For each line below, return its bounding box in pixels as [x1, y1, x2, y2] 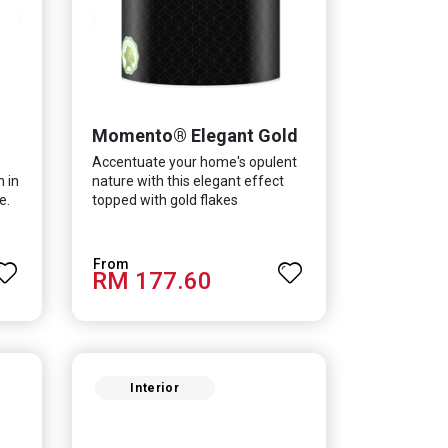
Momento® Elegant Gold [91, 125, 298, 147]
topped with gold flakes [91, 192, 238, 209]
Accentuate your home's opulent [91, 154, 297, 171]
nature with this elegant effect [91, 173, 284, 190]
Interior [130, 380, 180, 395]
